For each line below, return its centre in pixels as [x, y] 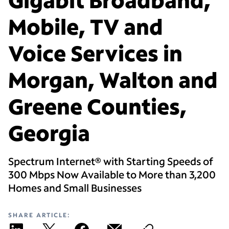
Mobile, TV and [86, 27]
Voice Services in [95, 53]
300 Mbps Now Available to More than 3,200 [112, 175]
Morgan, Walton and [113, 80]
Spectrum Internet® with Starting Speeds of [111, 161]
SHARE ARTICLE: [39, 215]
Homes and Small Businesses [75, 188]
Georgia [49, 133]
